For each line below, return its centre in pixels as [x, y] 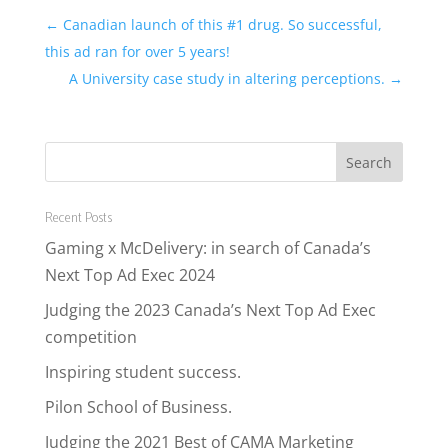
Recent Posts [78, 218]
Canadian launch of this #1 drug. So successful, [220, 24]
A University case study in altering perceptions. [229, 78]
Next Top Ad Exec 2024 [129, 274]
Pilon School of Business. [138, 406]
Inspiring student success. [142, 371]
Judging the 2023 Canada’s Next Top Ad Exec [210, 309]
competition [90, 336]
